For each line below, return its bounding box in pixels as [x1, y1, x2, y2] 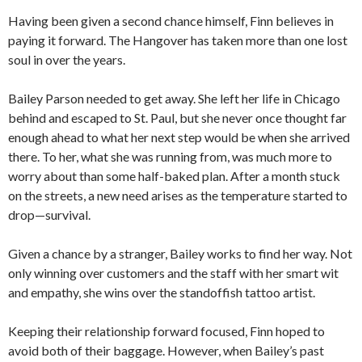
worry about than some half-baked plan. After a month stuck [8, 167, 340, 183]
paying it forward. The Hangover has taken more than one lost [8, 32, 347, 48]
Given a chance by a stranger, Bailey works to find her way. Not [8, 245, 352, 261]
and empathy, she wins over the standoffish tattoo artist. [8, 284, 315, 300]
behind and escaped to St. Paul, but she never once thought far [8, 109, 347, 125]
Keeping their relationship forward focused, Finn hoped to [8, 322, 325, 339]
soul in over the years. [8, 51, 125, 67]
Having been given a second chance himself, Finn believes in [8, 12, 334, 28]
